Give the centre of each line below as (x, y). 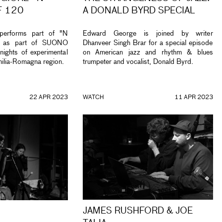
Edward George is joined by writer (148, 34)
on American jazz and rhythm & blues (148, 53)
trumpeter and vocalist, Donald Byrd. (138, 62)
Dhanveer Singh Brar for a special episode (148, 43)
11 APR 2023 (194, 98)
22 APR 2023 (48, 98)
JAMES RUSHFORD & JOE (138, 211)
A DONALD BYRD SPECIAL (139, 11)
